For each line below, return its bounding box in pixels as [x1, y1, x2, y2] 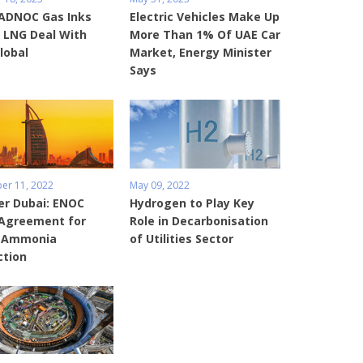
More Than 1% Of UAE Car [129, 27, 280, 43]
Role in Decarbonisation [129, 212, 268, 228]
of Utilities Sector [129, 230, 233, 246]
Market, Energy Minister [129, 45, 271, 61]
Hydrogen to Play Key [129, 194, 254, 211]
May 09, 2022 [129, 177, 190, 192]
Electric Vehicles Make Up [129, 9, 280, 25]
